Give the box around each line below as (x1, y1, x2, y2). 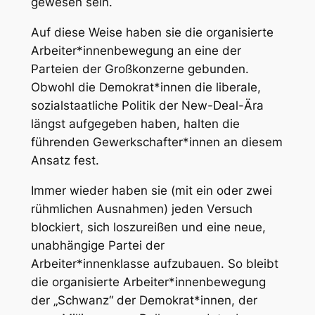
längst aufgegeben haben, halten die (30, 116, 240, 131)
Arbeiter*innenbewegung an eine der (30, 43, 241, 58)
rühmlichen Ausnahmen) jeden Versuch (30, 201, 252, 216)
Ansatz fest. (30, 153, 99, 167)
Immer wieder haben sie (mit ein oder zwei (30, 183, 272, 198)
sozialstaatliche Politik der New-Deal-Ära (30, 98, 264, 112)
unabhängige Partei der (30, 238, 165, 252)
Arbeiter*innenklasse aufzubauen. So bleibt (30, 256, 278, 271)
